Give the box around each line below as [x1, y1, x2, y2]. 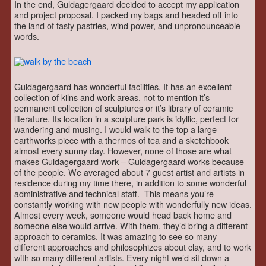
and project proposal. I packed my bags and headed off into [14, 8, 238, 21]
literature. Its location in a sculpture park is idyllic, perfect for [14, 112, 239, 125]
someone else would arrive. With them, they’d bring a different [14, 218, 248, 232]
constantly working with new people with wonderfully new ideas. [14, 197, 252, 210]
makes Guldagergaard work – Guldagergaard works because [14, 154, 244, 167]
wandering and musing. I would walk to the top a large [14, 122, 217, 135]
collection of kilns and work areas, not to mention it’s [14, 90, 210, 103]
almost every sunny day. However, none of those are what [14, 144, 232, 157]
